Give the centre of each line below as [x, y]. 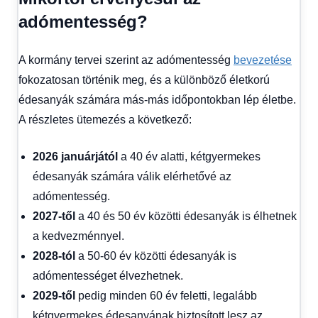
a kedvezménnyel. [78, 236]
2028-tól [54, 256]
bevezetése [263, 60]
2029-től [54, 295]
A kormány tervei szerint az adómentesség [126, 60]
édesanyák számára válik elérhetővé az [132, 176]
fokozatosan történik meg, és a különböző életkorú [144, 79]
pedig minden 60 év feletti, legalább [166, 295]
